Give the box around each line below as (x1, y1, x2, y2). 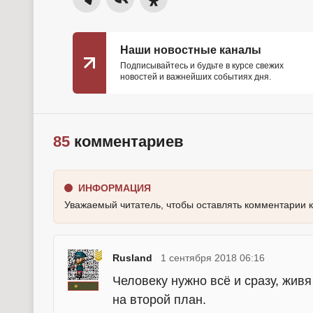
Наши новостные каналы (120, 44, 261, 56)
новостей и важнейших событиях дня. (120, 72, 271, 82)
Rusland (112, 252, 152, 263)
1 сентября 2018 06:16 (161, 252, 265, 263)
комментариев (70, 133, 184, 150)
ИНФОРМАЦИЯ (78, 182, 151, 194)
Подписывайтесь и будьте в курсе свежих (120, 61, 284, 71)
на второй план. (112, 293, 206, 307)
